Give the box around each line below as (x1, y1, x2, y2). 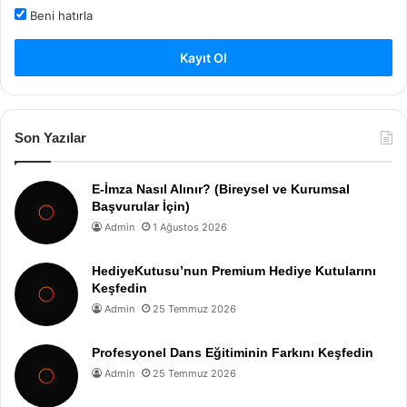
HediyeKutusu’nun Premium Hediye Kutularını (92, 263, 376, 278)
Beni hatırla (26, 7, 93, 23)
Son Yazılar (15, 129, 86, 145)
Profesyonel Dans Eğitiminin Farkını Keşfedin (92, 344, 373, 360)
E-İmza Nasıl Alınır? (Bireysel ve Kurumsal (92, 181, 350, 196)
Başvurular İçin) (92, 198, 190, 213)
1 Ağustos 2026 (153, 220, 227, 233)
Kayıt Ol (180, 49, 227, 65)
